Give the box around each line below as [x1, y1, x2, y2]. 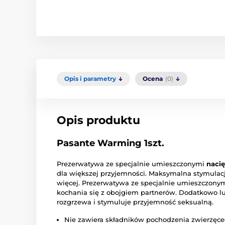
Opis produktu [57, 113, 140, 127]
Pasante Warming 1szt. [57, 137, 164, 149]
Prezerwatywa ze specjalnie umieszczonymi [57, 159, 206, 168]
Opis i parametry [64, 74, 116, 82]
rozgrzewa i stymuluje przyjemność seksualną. [57, 197, 213, 206]
